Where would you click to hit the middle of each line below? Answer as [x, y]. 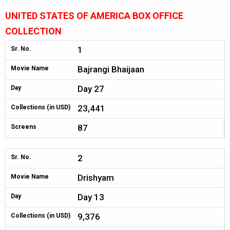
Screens [24, 127]
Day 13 [91, 197]
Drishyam [96, 178]
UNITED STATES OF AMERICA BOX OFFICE [94, 16]
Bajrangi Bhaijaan [111, 69]
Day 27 [91, 89]
